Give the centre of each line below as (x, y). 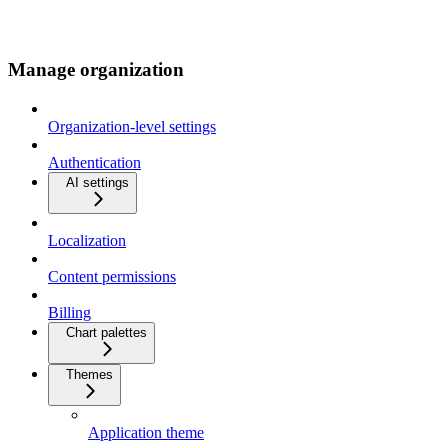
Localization (87, 241)
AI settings (97, 183)
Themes (89, 375)
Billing (69, 313)
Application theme (146, 433)
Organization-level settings (132, 127)
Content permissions (112, 277)
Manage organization (96, 70)
